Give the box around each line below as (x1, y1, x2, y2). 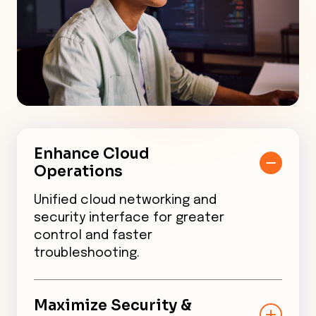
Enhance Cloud (34, 144, 150, 163)
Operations (34, 162, 123, 181)
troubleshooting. (34, 246, 140, 260)
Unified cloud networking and (34, 193, 217, 207)
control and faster (34, 229, 152, 242)
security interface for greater (34, 211, 224, 224)
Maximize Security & (34, 296, 192, 315)
